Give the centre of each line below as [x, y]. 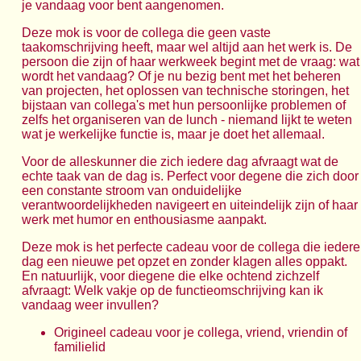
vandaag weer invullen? [90, 305]
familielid [80, 346]
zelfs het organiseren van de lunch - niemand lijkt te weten [187, 119]
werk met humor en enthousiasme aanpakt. [144, 219]
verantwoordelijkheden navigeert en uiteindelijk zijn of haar [190, 205]
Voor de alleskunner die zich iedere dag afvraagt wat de [180, 161]
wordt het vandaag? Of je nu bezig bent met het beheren [181, 76]
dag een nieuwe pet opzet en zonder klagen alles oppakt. [185, 261]
